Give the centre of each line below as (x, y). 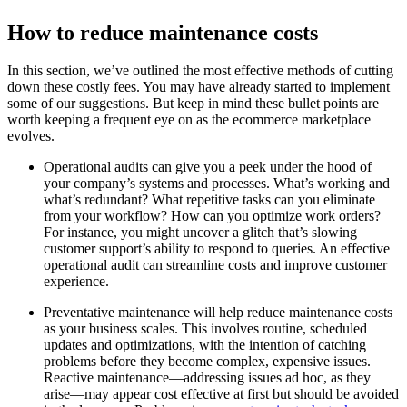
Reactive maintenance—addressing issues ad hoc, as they (207, 378)
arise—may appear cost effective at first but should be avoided (221, 394)
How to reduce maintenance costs (163, 32)
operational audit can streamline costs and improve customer (215, 265)
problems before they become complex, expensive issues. (207, 362)
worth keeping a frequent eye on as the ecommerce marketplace (189, 120)
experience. (76, 282)
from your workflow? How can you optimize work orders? (212, 216)
